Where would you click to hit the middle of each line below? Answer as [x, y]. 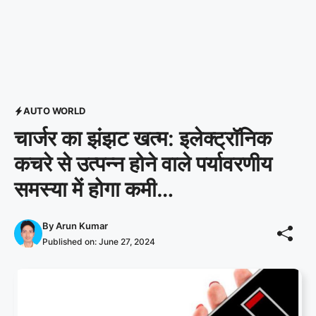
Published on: [71, 242]
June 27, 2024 [127, 242]
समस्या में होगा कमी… [94, 189]
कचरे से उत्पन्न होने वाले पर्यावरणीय [143, 164]
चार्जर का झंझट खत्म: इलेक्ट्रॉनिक [143, 138]
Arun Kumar [82, 226]
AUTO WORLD [54, 111]
